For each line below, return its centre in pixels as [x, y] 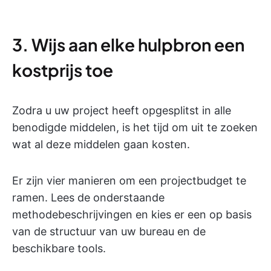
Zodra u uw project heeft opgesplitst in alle [122, 111]
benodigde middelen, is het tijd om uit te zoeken [135, 128]
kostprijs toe [63, 70]
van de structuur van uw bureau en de [109, 232]
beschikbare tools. [59, 249]
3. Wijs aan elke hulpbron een [128, 45]
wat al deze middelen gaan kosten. [101, 145]
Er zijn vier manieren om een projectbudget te [129, 181]
